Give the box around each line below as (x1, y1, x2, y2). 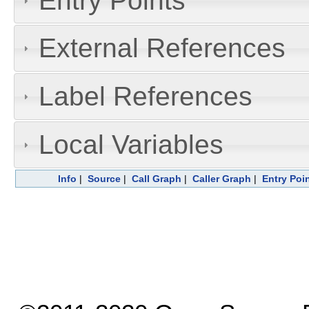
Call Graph (132, 172, 181, 184)
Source (88, 172, 121, 184)
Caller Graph (192, 172, 251, 184)
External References (38, 33, 286, 63)
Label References (38, 81, 252, 112)
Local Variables (38, 130, 223, 160)
